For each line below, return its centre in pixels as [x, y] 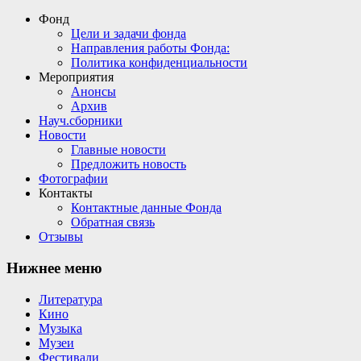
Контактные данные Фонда [146, 208]
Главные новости [118, 150]
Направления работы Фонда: [150, 48]
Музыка [60, 328]
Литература [71, 299]
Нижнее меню [54, 268]
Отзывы [61, 237]
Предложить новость [129, 164]
